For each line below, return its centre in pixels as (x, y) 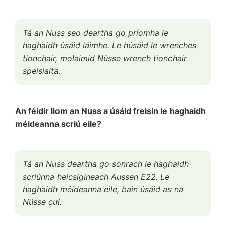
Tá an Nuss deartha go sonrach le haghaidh (106, 164)
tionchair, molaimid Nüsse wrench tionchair (105, 58)
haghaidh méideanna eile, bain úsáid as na (103, 189)
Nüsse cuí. (42, 202)
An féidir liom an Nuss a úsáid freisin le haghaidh (110, 111)
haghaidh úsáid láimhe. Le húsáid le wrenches (109, 45)
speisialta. (42, 70)
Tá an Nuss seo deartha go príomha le (96, 33)
